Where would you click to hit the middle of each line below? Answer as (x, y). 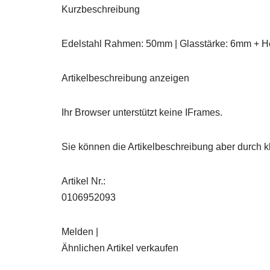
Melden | (80, 232)
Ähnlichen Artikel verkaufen (120, 248)
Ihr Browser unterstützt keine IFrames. (142, 113)
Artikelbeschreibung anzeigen (125, 78)
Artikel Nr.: (83, 181)
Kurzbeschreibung (101, 10)
